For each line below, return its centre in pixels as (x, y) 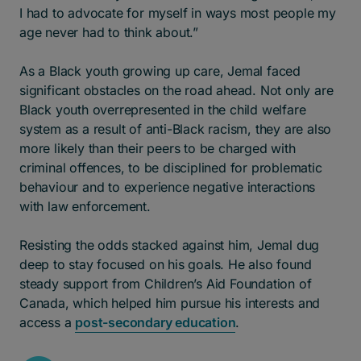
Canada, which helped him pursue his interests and (170, 303)
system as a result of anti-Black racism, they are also (176, 129)
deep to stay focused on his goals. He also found (166, 264)
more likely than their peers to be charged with (158, 148)
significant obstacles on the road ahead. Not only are (176, 90)
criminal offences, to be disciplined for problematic (171, 167)
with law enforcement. (87, 206)
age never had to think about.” (111, 32)
